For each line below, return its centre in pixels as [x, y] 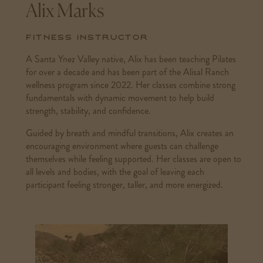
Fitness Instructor [87, 38]
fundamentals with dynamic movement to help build [120, 98]
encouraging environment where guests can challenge [122, 146]
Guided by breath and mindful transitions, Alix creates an [130, 133]
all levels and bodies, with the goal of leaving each [115, 172]
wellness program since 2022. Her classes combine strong [131, 85]
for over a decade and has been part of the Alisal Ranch [128, 72]
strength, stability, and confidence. [89, 111]
